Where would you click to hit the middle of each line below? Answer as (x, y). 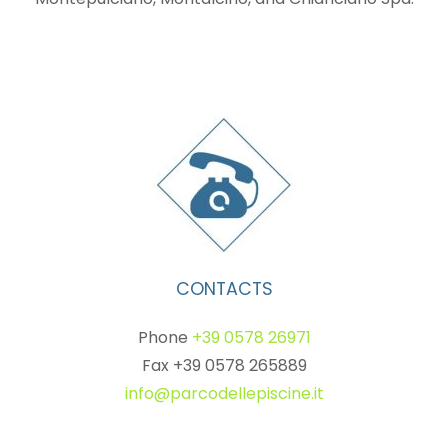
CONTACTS (224, 289)
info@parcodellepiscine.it (224, 393)
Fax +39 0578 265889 (224, 365)
